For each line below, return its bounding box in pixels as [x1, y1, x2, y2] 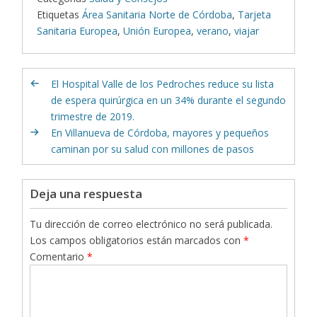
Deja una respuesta [30, 185, 143, 202]
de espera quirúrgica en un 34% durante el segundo [51, 93, 287, 107]
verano [197, 23, 229, 38]
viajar [234, 23, 260, 38]
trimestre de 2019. [51, 109, 135, 123]
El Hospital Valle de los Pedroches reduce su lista [51, 76, 275, 91]
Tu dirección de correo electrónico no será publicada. [30, 217, 273, 231]
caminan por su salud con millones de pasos [51, 142, 255, 156]
